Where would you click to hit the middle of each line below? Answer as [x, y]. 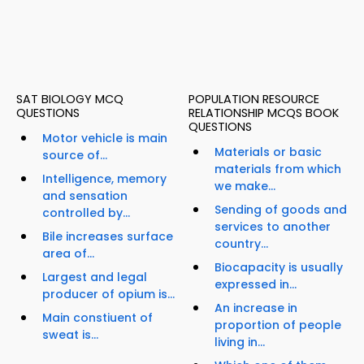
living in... [240, 342]
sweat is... [70, 335]
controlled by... [86, 213]
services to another [273, 227]
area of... [68, 254]
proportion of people [278, 325]
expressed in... [256, 285]
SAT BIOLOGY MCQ [70, 100]
